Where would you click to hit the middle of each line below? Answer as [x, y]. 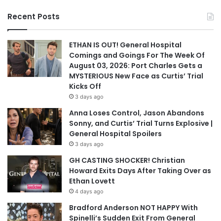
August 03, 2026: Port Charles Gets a [136, 66]
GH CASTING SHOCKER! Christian [127, 161]
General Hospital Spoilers [115, 134]
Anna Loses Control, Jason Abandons [137, 113]
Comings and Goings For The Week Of [137, 55]
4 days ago [89, 192]
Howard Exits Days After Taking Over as [140, 171]
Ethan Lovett [92, 181]
